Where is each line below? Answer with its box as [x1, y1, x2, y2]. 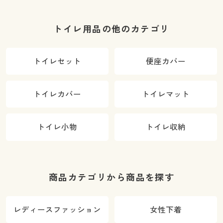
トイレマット [142, 89, 190, 100]
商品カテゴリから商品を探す [48, 171, 175, 184]
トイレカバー [33, 89, 81, 100]
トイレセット [33, 55, 81, 67]
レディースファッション [13, 204, 101, 216]
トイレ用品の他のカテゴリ [53, 22, 170, 35]
